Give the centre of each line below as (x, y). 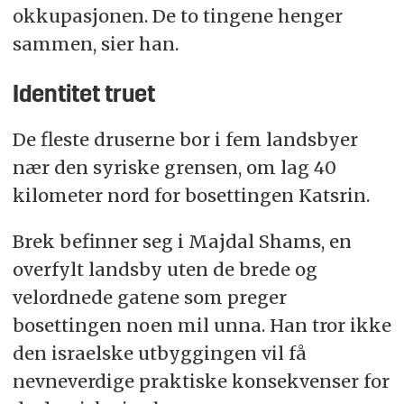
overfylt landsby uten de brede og (165, 269)
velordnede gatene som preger (149, 297)
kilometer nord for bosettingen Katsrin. (191, 195)
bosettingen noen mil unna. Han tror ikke (202, 325)
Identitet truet (83, 96)
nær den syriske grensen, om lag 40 (174, 167)
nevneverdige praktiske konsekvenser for (201, 381)
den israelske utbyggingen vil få (159, 353)
